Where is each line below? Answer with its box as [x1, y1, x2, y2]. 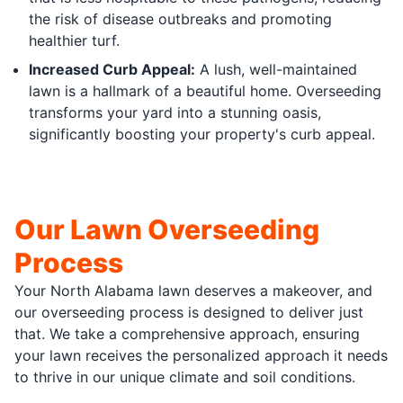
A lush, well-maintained [195, 59, 357, 78]
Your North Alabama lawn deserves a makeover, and [14, 281, 372, 300]
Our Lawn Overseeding [14, 212, 319, 246]
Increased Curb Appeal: [29, 59, 195, 78]
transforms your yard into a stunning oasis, [29, 103, 321, 121]
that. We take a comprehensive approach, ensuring [14, 324, 360, 343]
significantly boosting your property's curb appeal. [29, 124, 375, 143]
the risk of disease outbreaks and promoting [29, 9, 332, 28]
